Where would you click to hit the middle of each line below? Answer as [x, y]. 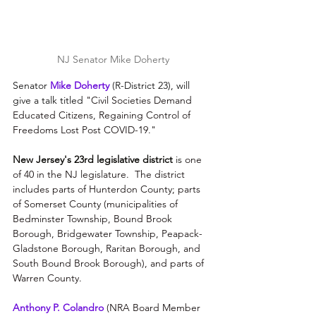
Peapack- [182, 233]
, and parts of [176, 263]
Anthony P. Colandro [58, 307]
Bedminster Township [60, 218]
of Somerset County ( [60, 203]
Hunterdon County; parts [146, 189]
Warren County [46, 278]
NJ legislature [96, 174]
